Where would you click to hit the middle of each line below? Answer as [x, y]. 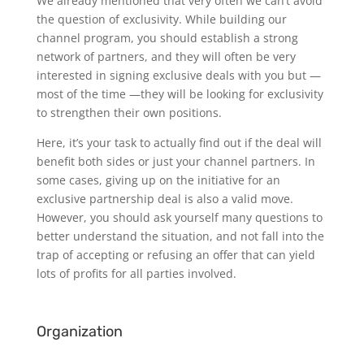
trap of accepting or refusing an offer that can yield [175, 255]
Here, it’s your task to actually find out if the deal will [179, 143]
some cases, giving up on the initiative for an [158, 180]
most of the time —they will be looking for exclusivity [180, 94]
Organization [79, 332]
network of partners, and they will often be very [166, 57]
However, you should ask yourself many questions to [179, 218]
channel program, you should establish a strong [167, 38]
